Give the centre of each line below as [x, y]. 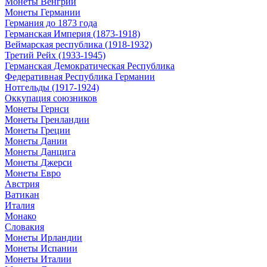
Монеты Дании [36, 141]
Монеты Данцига [40, 152]
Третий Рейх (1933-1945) [55, 55]
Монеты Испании [41, 248]
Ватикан [22, 195]
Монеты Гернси [37, 109]
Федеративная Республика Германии [80, 77]
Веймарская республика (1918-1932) [78, 44]
